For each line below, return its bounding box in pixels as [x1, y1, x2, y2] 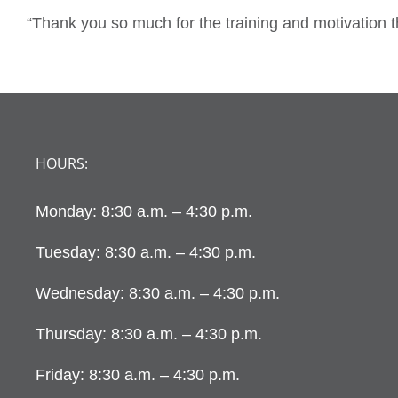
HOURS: [36, 154, 88, 173]
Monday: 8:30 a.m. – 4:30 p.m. [36, 203, 252, 220]
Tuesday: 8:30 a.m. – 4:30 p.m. [36, 243, 256, 261]
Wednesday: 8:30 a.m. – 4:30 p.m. [36, 284, 280, 302]
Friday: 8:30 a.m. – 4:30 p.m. [36, 366, 240, 384]
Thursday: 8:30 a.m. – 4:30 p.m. [36, 325, 262, 343]
